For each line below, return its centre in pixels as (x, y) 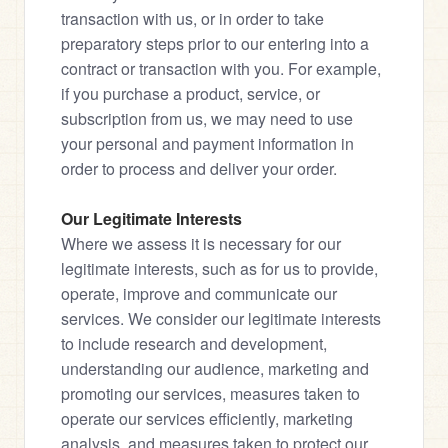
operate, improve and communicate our (199, 293)
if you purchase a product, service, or (190, 93)
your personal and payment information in (207, 143)
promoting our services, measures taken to (210, 393)
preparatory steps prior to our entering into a (215, 43)
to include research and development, (194, 343)
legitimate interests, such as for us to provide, (219, 268)
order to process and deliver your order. (199, 168)
